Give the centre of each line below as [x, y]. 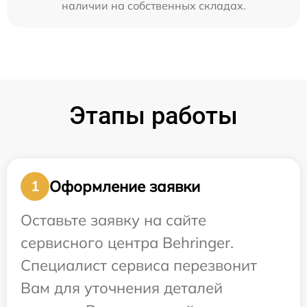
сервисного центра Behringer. [127, 243]
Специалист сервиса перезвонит [139, 266]
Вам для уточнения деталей [122, 288]
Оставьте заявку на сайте [113, 220]
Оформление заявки [125, 186]
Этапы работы [153, 116]
